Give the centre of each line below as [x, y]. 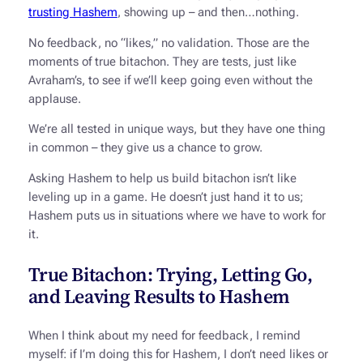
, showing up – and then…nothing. [208, 13]
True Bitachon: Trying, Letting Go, [170, 274]
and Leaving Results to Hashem [159, 296]
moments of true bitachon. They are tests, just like [162, 62]
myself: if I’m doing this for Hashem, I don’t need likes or [178, 354]
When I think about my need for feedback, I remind [164, 335]
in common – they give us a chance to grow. [145, 148]
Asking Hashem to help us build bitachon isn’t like [162, 178]
